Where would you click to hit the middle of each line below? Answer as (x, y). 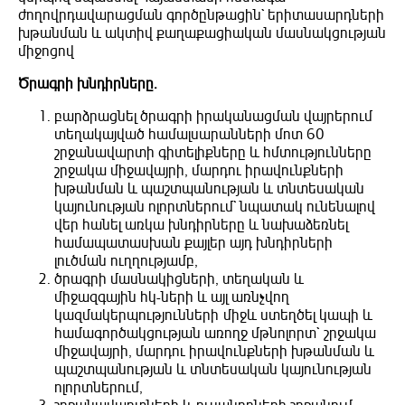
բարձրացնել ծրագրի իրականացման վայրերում (213, 117)
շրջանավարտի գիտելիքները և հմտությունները (213, 153)
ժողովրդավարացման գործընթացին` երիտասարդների (201, 16)
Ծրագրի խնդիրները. (88, 85)
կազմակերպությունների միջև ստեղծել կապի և (213, 316)
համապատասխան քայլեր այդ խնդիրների (193, 244)
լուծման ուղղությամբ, (128, 262)
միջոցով (46, 52)
